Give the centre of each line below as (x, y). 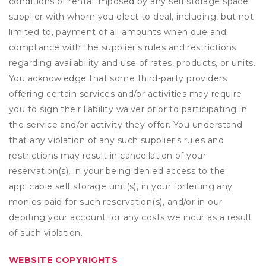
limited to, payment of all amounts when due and (118, 32)
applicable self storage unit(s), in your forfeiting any (121, 186)
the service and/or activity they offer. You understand (126, 125)
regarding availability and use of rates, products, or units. (132, 63)
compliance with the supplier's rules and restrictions (123, 47)
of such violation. (46, 233)
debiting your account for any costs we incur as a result (131, 217)
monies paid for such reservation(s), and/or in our (116, 202)
